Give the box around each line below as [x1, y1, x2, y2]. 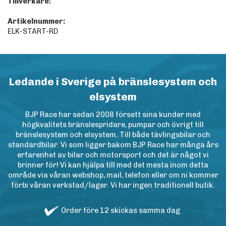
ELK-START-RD [8, 27, 58, 36]
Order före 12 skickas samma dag [60, 206, 182, 215]
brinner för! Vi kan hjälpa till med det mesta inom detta [18, 160, 208, 170]
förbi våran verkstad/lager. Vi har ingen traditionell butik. [11, 181, 215, 190]
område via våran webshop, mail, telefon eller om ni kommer [8, 171, 218, 180]
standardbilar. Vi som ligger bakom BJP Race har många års [8, 140, 218, 150]
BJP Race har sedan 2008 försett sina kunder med [25, 110, 201, 120]
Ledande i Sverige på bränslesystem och [9, 75, 217, 88]
